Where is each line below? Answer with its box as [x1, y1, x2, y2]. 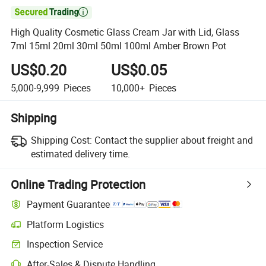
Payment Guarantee [27, 198, 110, 211]
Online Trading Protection [11, 176, 146, 192]
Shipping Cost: [30, 133, 92, 147]
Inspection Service [27, 237, 103, 251]
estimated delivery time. [30, 147, 130, 160]
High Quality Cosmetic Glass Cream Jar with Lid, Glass [11, 26, 240, 39]
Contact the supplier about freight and [94, 133, 253, 147]
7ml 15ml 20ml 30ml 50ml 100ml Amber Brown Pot [11, 39, 227, 53]
